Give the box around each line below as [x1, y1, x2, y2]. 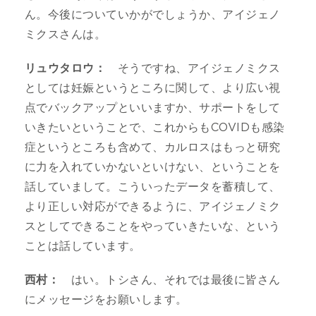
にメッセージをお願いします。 [25, 293, 188, 305]
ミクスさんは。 [25, 28, 107, 40]
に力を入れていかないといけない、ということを [25, 161, 281, 173]
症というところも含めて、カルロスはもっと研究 [25, 141, 281, 153]
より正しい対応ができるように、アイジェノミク [25, 200, 281, 212]
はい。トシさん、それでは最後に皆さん [59, 274, 281, 286]
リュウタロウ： [25, 62, 107, 74]
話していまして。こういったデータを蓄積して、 [25, 181, 281, 193]
